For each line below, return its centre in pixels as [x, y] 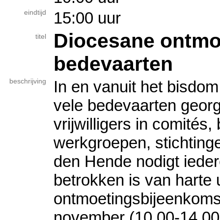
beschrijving [28, 81]
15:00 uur [87, 18]
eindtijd [35, 13]
